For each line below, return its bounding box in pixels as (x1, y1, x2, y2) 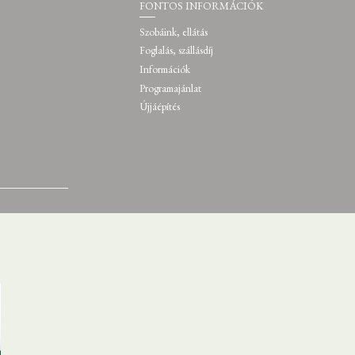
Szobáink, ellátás (139, 25, 208, 39)
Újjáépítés (139, 100, 180, 114)
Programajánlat (139, 81, 201, 95)
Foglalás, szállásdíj (139, 44, 213, 58)
